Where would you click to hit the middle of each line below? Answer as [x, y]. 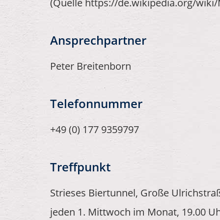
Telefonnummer [96, 104]
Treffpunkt [80, 167]
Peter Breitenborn [91, 66]
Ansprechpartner [98, 40]
